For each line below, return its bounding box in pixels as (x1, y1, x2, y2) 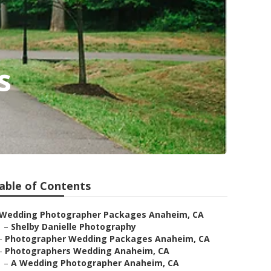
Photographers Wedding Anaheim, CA (5, 245, 169, 256)
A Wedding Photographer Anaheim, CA (11, 257, 179, 269)
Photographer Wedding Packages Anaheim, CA (5, 233, 210, 244)
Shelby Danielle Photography (11, 221, 136, 232)
